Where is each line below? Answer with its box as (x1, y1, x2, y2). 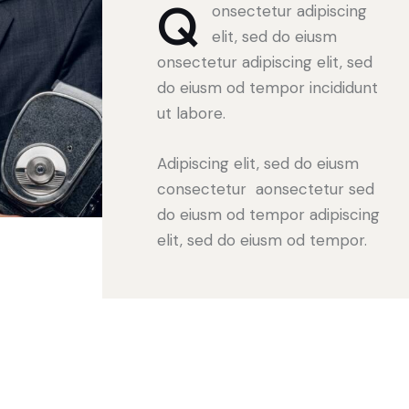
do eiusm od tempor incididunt (157, 77, 378, 98)
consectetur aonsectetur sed (157, 178, 374, 199)
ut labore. (157, 102, 225, 123)
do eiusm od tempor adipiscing (157, 204, 380, 225)
